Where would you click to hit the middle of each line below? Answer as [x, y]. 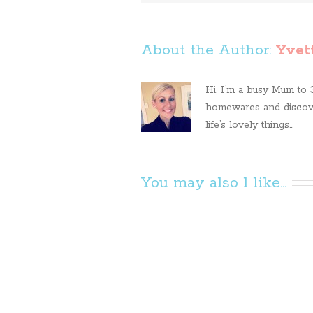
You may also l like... [214, 183]
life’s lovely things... [249, 125]
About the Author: [209, 50]
